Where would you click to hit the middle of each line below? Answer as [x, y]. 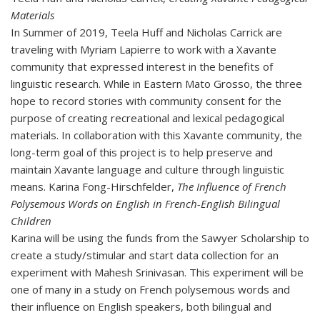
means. [30, 186]
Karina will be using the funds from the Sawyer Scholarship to [160, 238]
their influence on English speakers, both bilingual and [141, 306]
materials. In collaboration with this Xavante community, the [156, 135]
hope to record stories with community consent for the [146, 101]
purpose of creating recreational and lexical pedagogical [147, 118]
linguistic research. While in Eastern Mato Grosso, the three [156, 84]
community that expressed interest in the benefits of [142, 66]
